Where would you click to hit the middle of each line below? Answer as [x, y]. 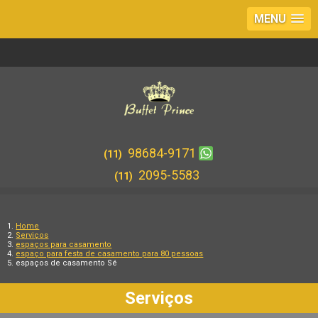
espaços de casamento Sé [67, 263]
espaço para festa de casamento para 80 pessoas [110, 254]
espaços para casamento [64, 245]
